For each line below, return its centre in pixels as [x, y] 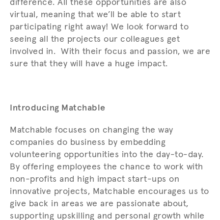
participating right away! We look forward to [99, 27]
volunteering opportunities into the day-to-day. [107, 155]
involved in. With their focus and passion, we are [110, 52]
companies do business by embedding [88, 143]
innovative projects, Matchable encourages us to [110, 192]
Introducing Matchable [58, 108]
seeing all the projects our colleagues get [95, 40]
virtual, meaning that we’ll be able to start [95, 15]
